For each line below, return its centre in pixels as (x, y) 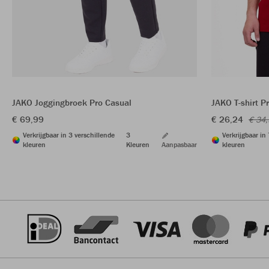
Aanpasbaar (179, 145)
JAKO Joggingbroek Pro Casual (72, 103)
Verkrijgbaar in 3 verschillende (69, 135)
